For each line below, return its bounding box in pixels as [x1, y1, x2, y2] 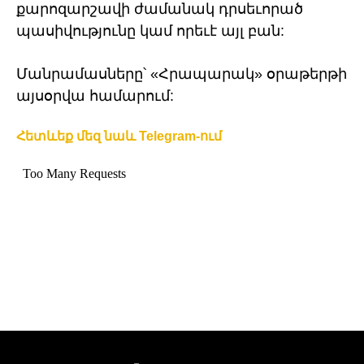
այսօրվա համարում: [16, 88, 174, 105]
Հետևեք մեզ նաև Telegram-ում [16, 129, 222, 144]
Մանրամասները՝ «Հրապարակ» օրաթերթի [16, 66, 347, 83]
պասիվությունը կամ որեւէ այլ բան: [16, 23, 284, 40]
